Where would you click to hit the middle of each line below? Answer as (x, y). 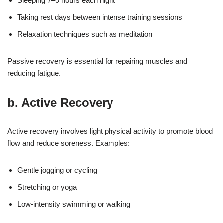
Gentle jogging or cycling (57, 170)
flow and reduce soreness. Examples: (69, 143)
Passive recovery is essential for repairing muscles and (97, 61)
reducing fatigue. (34, 73)
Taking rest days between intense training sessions (100, 17)
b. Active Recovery (60, 103)
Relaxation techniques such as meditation (85, 34)
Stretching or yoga (47, 187)
